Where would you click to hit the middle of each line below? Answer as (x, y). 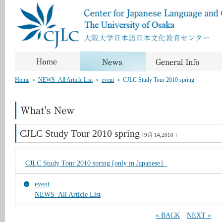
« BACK (168, 215)
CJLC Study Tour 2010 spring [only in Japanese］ (96, 163)
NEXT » (199, 215)
